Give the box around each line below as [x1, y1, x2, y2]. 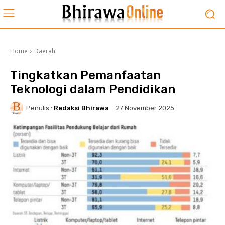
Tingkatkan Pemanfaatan [10, 68, 161, 82]
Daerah [34, 47, 55, 55]
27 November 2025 [116, 104, 174, 113]
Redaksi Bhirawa [54, 104, 109, 112]
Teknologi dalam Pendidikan [10, 82, 175, 96]
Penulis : [26, 104, 52, 112]
